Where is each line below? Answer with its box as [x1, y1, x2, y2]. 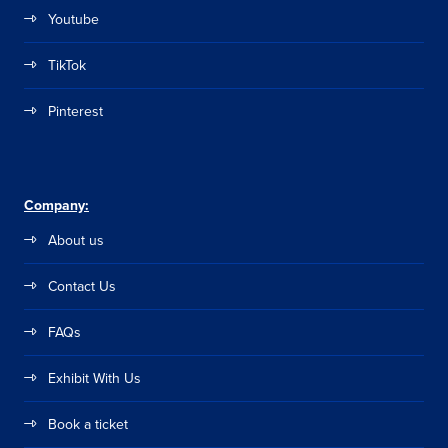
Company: [24, 194, 89, 215]
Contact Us [48, 275, 116, 296]
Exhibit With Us [48, 367, 141, 388]
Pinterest [48, 100, 103, 121]
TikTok [48, 54, 86, 75]
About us [48, 229, 104, 250]
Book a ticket [48, 413, 128, 434]
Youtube [48, 8, 99, 29]
